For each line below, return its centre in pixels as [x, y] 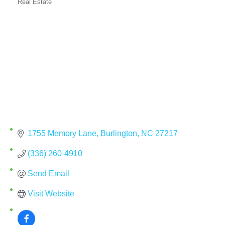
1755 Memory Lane [62, 133]
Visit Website [51, 193]
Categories [37, 7]
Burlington [119, 133]
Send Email [48, 173]
